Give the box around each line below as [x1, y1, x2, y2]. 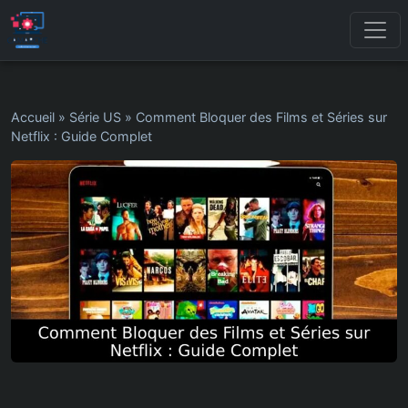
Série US [69, 109, 121, 125]
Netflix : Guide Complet [11, 128, 152, 144]
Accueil [11, 109, 55, 125]
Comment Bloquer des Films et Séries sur [136, 109, 387, 125]
